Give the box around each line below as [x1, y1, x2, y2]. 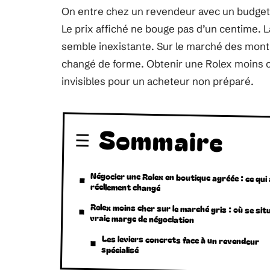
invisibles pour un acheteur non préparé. [61, 75, 254, 87]
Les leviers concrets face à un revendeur [101, 232, 259, 247]
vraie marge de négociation [90, 212, 195, 226]
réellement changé [90, 180, 161, 194]
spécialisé [101, 243, 139, 256]
